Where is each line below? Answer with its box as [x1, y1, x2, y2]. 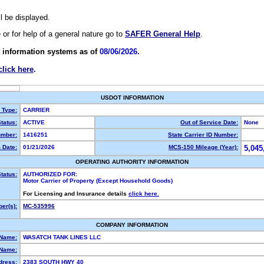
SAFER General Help [125, 29, 200, 39]
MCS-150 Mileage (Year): [169, 144, 238, 150]
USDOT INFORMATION [100, 94, 164, 101]
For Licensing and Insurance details [23, 190, 128, 197]
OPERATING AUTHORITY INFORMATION [75, 159, 189, 165]
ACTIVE [23, 119, 48, 126]
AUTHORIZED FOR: [23, 171, 77, 177]
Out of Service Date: [180, 119, 238, 126]
